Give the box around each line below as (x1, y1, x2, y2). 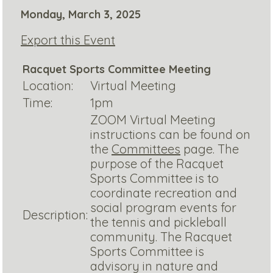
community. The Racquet (90, 229, 232, 245)
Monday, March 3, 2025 (21, 7, 141, 22)
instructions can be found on (90, 127, 250, 143)
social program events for (90, 200, 236, 216)
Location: (23, 78, 73, 94)
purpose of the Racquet (90, 156, 224, 172)
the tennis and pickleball (90, 214, 227, 230)
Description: (23, 207, 88, 223)
